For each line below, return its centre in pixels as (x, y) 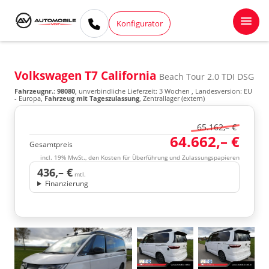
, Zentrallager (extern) (172, 98)
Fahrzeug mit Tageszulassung (92, 98)
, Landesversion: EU (221, 91)
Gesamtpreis (51, 144)
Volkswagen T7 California (87, 76)
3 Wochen (174, 91)
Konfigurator (140, 23)
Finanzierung (66, 183)
